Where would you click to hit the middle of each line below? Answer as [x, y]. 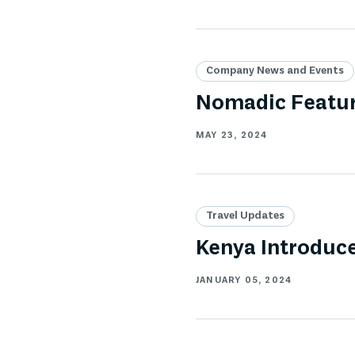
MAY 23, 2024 [232, 135]
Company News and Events [275, 71]
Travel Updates [245, 216]
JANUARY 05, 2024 [244, 280]
